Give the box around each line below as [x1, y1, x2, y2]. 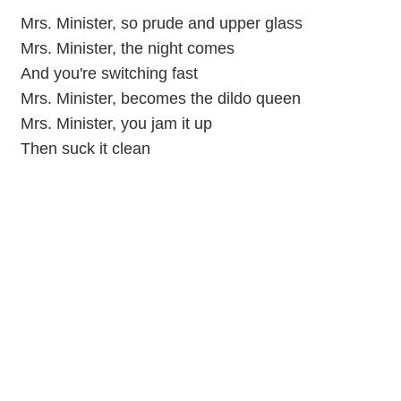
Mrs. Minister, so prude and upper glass [20, 13, 303, 32]
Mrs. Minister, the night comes [20, 38, 235, 57]
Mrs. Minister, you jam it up [20, 114, 212, 132]
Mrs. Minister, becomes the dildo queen [20, 89, 301, 107]
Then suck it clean [20, 139, 150, 158]
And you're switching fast [20, 64, 198, 82]
